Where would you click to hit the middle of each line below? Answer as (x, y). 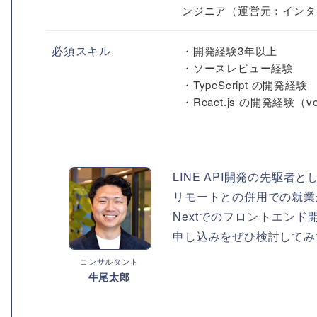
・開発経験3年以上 (230, 51)
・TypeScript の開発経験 (245, 85)
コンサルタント (109, 261)
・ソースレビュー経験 (238, 68)
